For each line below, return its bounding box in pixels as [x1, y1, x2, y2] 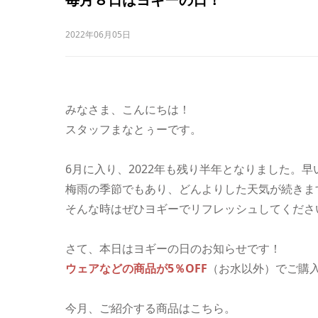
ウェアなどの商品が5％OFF [65, 261, 207, 276]
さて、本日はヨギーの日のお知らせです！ [65, 241, 281, 256]
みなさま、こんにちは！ [65, 102, 190, 117]
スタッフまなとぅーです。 [65, 121, 202, 137]
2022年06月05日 [65, 28, 131, 40]
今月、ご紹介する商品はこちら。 [65, 300, 236, 316]
